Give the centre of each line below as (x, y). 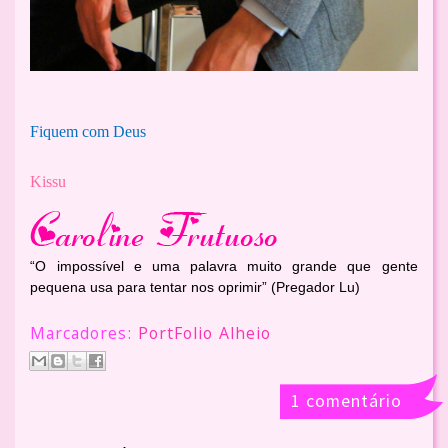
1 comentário (346, 400)
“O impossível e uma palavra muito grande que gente (224, 266)
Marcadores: (84, 335)
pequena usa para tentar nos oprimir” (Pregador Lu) (195, 287)
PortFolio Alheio (205, 335)
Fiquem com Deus (88, 132)
